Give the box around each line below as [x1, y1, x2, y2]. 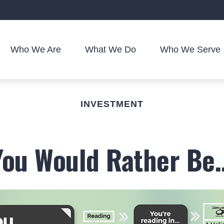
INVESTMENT [80, 99, 143, 109]
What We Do [85, 44, 136, 54]
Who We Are [10, 44, 61, 54]
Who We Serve [160, 44, 221, 54]
